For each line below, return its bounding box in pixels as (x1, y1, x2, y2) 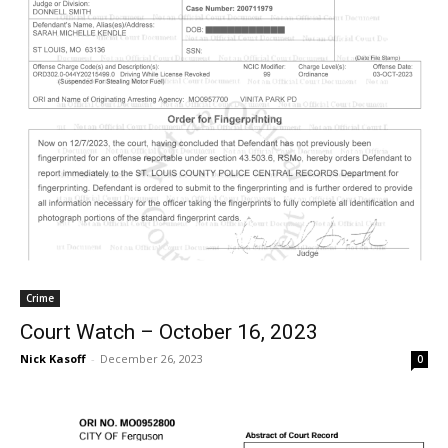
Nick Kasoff (20, 351, 86, 367)
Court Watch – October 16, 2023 (20, 320, 318, 345)
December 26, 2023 (100, 351, 203, 367)
